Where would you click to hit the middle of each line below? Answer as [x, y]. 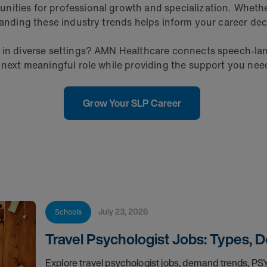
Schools [68, 212]
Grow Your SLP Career [132, 103]
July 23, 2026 [125, 211]
